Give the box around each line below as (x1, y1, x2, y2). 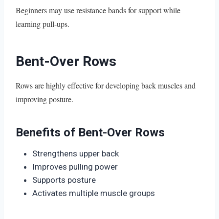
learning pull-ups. (16, 18, 69, 29)
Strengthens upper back (32, 148, 119, 158)
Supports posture (32, 175, 96, 185)
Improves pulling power (32, 161, 118, 172)
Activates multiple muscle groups (32, 188, 155, 198)
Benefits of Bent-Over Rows (16, 125, 165, 139)
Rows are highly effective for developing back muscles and (16, 80, 196, 90)
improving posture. (16, 93, 73, 104)
